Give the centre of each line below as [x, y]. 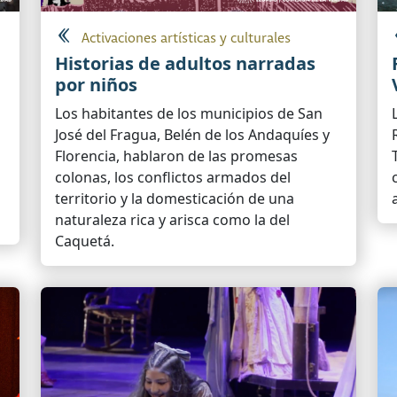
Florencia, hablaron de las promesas [176, 156]
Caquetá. [85, 241]
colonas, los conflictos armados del [173, 178]
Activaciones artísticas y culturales [186, 39]
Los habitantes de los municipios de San [189, 114]
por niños [96, 85]
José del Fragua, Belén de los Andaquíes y [192, 135]
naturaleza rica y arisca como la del [172, 220]
